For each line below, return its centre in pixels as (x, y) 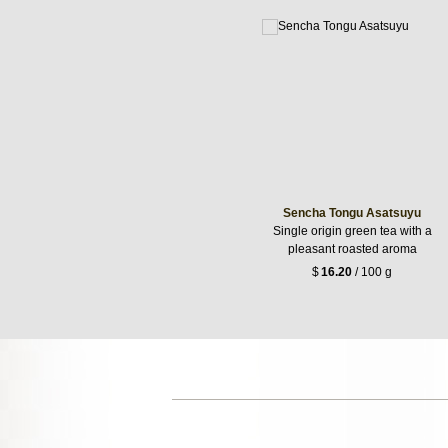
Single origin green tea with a (352, 230)
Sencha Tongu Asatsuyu (352, 212)
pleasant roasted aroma (352, 248)
